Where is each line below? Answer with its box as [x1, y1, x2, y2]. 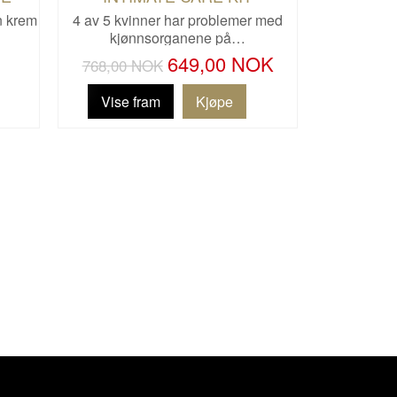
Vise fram [100, 90, 160, 112]
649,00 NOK [167, 49, 274, 77]
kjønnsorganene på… [110, 27, 246, 48]
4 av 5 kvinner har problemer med [73, 9, 284, 30]
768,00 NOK [82, 53, 163, 76]
